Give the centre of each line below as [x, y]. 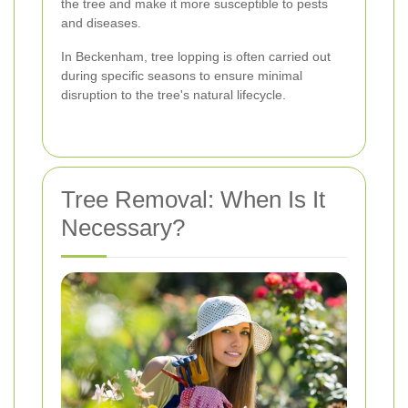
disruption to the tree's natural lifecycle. [173, 94]
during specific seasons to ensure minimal [182, 75]
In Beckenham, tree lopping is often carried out [196, 56]
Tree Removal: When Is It [193, 199]
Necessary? [123, 227]
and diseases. [101, 22]
